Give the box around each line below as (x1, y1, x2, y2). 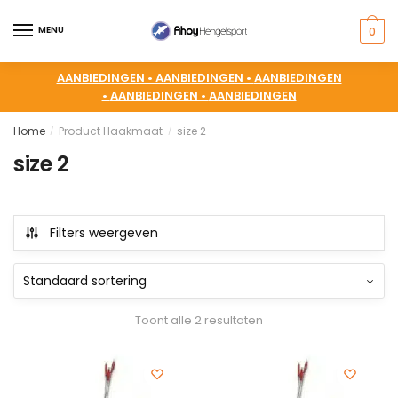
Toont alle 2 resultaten (135, 312, 263, 330)
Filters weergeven (50, 223, 158, 242)
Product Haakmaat (59, 123, 163, 139)
